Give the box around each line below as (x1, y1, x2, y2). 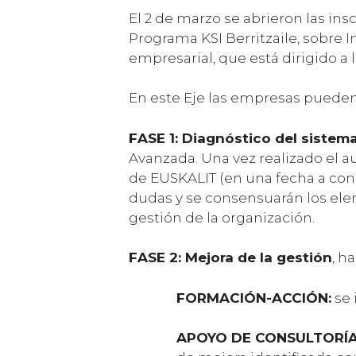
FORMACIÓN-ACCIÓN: (176, 289, 331, 306)
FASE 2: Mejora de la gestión (129, 250, 332, 266)
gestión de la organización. (129, 209, 315, 226)
